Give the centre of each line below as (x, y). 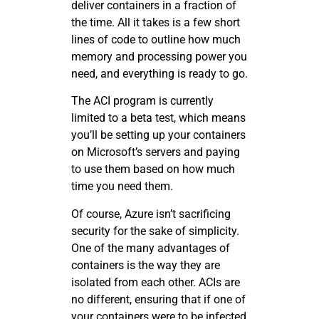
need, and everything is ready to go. (159, 73)
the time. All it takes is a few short (156, 22)
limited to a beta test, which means (158, 118)
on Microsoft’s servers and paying (156, 152)
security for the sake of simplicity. (155, 231)
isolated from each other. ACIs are (156, 282)
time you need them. (122, 187)
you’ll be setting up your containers (158, 135)
